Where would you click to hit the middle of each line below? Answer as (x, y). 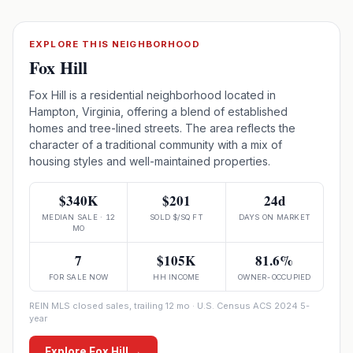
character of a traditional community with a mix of (156, 145)
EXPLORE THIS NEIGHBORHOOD (115, 44)
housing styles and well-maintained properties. (150, 161)
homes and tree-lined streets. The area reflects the (162, 128)
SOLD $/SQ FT (176, 217)
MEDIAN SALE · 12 (79, 217)
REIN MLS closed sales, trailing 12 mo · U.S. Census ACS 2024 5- (169, 306)
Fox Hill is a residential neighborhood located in (152, 95)
